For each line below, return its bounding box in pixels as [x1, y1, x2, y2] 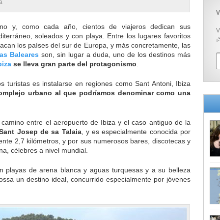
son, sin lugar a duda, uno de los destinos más [39, 51, 191, 58]
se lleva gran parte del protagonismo [11, 60, 137, 68]
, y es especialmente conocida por [81, 127, 191, 136]
